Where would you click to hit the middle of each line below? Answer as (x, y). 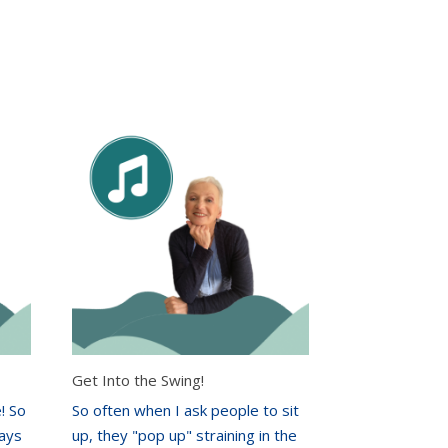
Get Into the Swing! (138, 380)
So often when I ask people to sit (186, 409)
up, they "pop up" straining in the (185, 434)
